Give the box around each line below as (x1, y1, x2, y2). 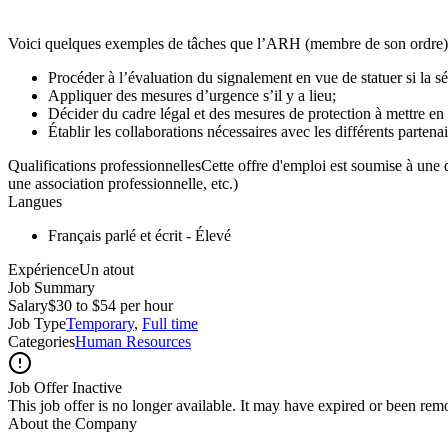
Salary (8, 296, 48, 314)
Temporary (66, 314, 134, 332)
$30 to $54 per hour (48, 296, 173, 314)
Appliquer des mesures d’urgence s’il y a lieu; (48, 86, 336, 104)
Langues (8, 192, 62, 210)
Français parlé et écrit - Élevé (48, 226, 231, 244)
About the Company (8, 414, 137, 432)
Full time (142, 314, 198, 332)
